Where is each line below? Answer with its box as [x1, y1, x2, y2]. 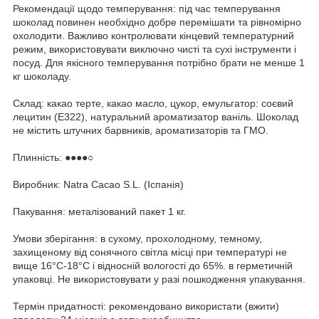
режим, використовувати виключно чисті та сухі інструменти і [13, 43, 296, 55]
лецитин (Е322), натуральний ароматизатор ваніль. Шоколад [13, 110, 298, 122]
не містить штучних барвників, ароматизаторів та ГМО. [13, 124, 268, 136]
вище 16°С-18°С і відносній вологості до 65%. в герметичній [13, 259, 293, 271]
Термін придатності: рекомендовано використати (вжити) [13, 300, 279, 312]
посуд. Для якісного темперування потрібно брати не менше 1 [13, 56, 305, 68]
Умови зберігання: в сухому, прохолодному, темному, [13, 232, 262, 244]
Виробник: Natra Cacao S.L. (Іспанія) [13, 178, 184, 190]
